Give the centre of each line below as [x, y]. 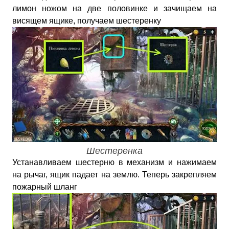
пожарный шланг [45, 187]
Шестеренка [114, 151]
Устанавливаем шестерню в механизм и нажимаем [114, 162]
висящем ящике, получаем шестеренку [87, 21]
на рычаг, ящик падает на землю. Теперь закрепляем [114, 175]
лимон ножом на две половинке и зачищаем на [114, 8]
